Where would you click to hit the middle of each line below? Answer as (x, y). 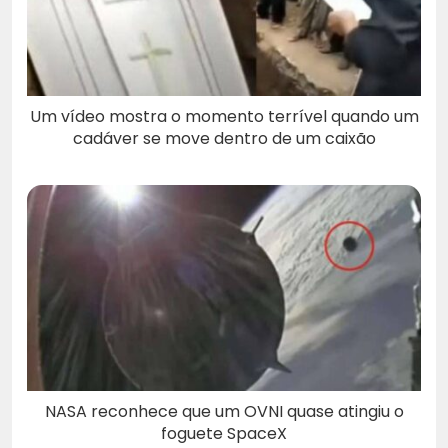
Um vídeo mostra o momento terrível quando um (224, 117)
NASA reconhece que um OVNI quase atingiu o (224, 411)
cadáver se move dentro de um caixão (224, 139)
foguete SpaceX (224, 433)
